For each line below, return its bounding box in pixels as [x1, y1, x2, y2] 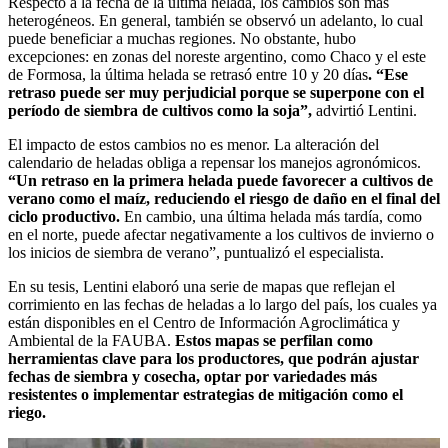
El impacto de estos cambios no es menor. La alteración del [8, 136, 379, 154]
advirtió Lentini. [312, 102, 417, 120]
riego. [8, 404, 46, 422]
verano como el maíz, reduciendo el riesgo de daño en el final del [8, 190, 440, 208]
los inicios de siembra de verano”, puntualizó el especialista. [8, 244, 384, 262]
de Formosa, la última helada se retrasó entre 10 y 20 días [8, 66, 368, 84]
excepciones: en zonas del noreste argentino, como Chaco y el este [8, 48, 426, 66]
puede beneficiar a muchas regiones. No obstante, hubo [8, 30, 356, 48]
